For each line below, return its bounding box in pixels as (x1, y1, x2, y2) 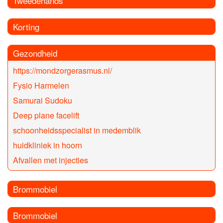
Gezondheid (13, 47, 57, 60)
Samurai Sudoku (13, 95, 72, 107)
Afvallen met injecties (13, 154, 88, 166)
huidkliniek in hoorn (13, 139, 82, 151)
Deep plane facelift (13, 110, 79, 121)
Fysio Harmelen (13, 80, 69, 92)
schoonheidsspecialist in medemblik (13, 124, 141, 136)
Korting (13, 20, 39, 33)
